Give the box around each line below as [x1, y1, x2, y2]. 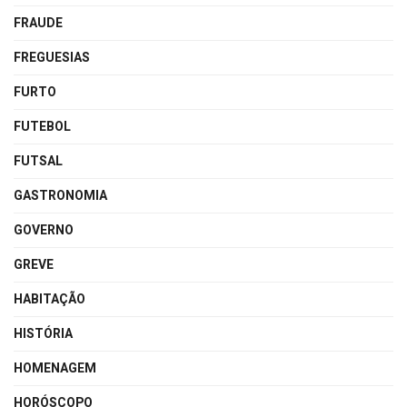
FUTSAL [14, 151, 63, 171]
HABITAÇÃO [14, 289, 85, 309]
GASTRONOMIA [14, 185, 107, 205]
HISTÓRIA [14, 323, 73, 343]
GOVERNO [14, 220, 74, 240]
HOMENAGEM [14, 358, 96, 378]
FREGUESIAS [14, 47, 90, 67]
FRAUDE [14, 13, 63, 33]
